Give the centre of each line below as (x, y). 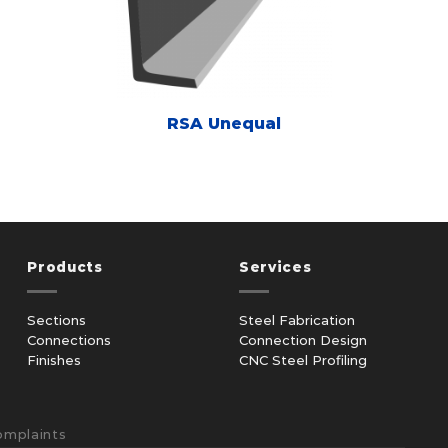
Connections (69, 340)
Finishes (54, 360)
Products (65, 267)
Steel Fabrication (296, 320)
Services (275, 267)
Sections (57, 320)
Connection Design (302, 340)
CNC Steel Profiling (302, 360)
